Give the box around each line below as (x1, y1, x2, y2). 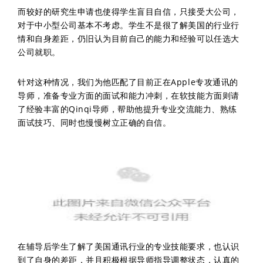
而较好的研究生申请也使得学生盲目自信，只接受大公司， (18, 6, 240, 17)
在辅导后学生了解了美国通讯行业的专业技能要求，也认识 (18, 241, 240, 252)
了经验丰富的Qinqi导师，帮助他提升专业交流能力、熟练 (18, 103, 237, 114)
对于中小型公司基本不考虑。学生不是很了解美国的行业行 (18, 19, 240, 31)
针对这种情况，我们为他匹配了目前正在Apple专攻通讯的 (18, 76, 238, 87)
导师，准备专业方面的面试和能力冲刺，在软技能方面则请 (18, 90, 240, 101)
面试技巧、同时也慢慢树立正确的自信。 (18, 117, 171, 128)
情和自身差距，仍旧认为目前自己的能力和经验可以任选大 (18, 33, 240, 44)
